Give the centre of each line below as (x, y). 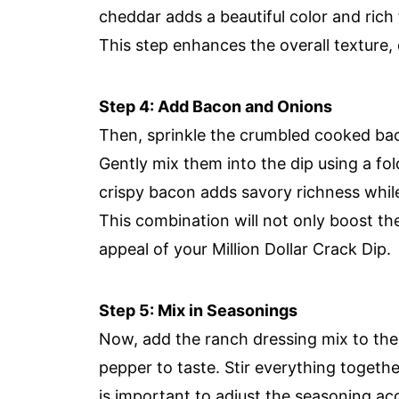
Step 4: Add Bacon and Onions (216, 106)
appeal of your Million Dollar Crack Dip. (245, 249)
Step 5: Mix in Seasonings (198, 310)
